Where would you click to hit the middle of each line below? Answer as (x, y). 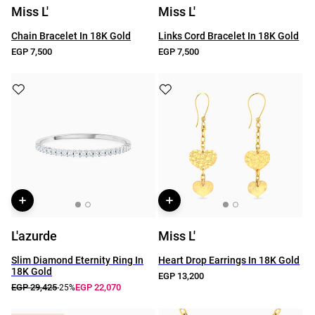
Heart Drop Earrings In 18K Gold (229, 260)
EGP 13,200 (181, 276)
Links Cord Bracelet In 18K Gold (229, 36)
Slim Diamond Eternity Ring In (77, 260)
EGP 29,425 (34, 287)
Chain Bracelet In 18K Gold (71, 36)
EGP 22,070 (98, 287)
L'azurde (34, 236)
